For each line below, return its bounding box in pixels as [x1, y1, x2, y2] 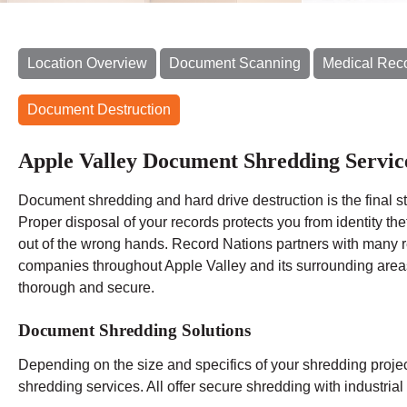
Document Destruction [27, 101, 171, 117]
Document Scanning [169, 55, 301, 71]
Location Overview [27, 55, 147, 71]
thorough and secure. [18, 279, 154, 295]
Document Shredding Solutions [18, 320, 251, 340]
